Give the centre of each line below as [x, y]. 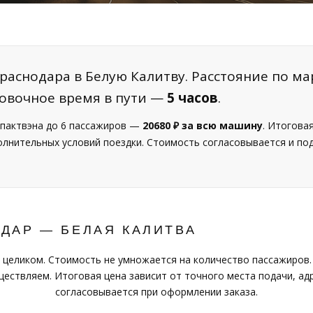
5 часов [192, 98]
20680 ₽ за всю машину [203, 125]
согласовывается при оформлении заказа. [156, 292]
